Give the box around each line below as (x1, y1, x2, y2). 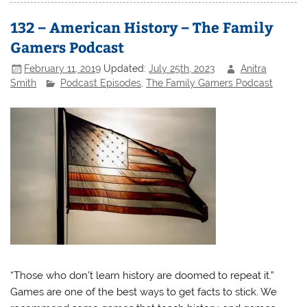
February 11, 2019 (24, 62, 101, 74)
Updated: (103, 62, 149, 74)
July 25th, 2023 (149, 62, 215, 74)
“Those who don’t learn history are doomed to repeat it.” (10, 269, 275, 282)
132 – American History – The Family (10, 17, 274, 38)
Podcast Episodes (60, 77, 142, 89)
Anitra (240, 62, 267, 74)
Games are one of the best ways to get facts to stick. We (10, 286, 278, 299)
